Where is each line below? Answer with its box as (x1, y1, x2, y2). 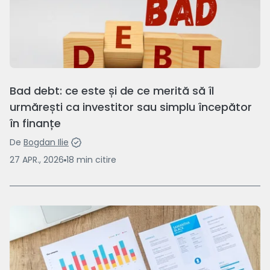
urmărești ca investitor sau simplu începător (10, 99, 252, 115)
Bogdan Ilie (24, 136, 69, 149)
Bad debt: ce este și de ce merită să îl (10, 83, 214, 99)
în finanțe (10, 116, 61, 131)
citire (95, 154, 116, 166)
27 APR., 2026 (10, 154, 64, 166)
